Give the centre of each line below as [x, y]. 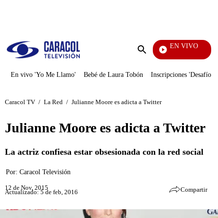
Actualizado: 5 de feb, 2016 [41, 192]
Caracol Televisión [45, 172]
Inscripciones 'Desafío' [182, 75]
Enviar [152, 59]
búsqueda [156, 68]
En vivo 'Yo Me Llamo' [43, 75]
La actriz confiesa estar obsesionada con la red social [104, 152]
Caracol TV [20, 102]
